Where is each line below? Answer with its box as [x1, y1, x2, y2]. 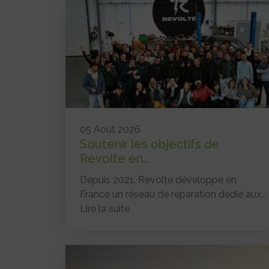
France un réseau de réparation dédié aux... [80, 188, 267, 200]
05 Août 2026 [80, 123, 141, 135]
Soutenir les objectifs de [80, 136, 219, 151]
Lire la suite [80, 202, 130, 214]
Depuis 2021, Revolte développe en [80, 174, 237, 186]
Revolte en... [80, 151, 150, 166]
